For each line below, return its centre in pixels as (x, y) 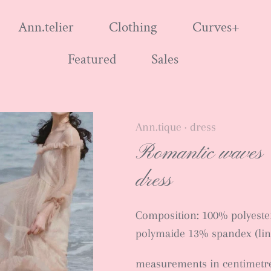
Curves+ (216, 28)
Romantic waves (199, 153)
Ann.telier (46, 28)
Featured (92, 59)
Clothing (133, 28)
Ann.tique (158, 127)
